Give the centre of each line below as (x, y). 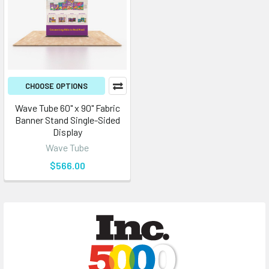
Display (67, 132)
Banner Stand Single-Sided (67, 120)
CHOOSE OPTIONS (56, 86)
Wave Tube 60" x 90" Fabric (67, 108)
